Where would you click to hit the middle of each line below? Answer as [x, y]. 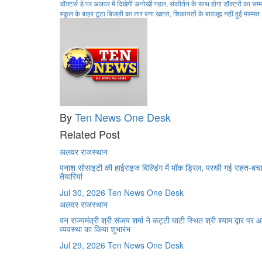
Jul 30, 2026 [82, 193]
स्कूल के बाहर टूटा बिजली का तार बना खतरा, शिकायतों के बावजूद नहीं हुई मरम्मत [160, 13]
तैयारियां [71, 176]
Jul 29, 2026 [82, 245]
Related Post [90, 134]
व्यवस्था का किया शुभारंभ [95, 229]
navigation [99, 27]
